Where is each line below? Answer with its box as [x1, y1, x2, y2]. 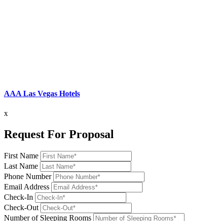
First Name [4, 151, 38, 160]
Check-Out [4, 203, 38, 212]
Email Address [4, 182, 49, 191]
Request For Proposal [4, 127, 114, 141]
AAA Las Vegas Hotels [4, 89, 80, 98]
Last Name [4, 161, 38, 170]
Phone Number [4, 172, 51, 181]
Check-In [4, 192, 33, 201]
